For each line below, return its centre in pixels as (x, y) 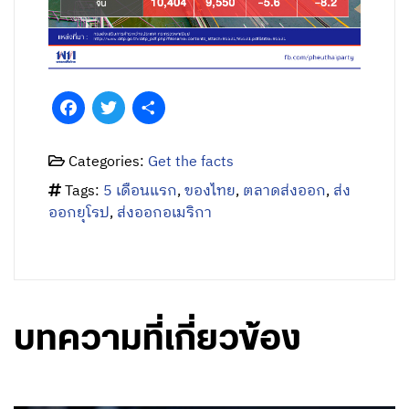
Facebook (117, 107)
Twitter (149, 107)
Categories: (107, 162)
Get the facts (191, 162)
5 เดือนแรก (141, 191)
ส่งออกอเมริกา (165, 213)
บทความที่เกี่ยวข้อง (157, 339)
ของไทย (210, 191)
